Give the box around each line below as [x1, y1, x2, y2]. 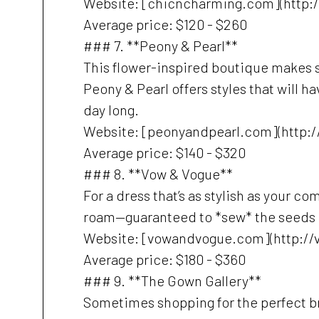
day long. [83, 101, 139, 118]
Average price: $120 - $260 [83, 16, 247, 33]
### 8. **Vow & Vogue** [83, 165, 233, 182]
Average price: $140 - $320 [83, 144, 246, 161]
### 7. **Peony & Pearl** [83, 37, 238, 54]
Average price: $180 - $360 [83, 251, 246, 268]
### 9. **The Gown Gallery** [83, 272, 261, 289]
